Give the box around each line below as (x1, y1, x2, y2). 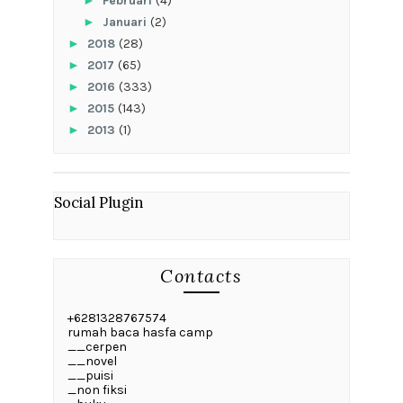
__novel (67, 354, 117, 370)
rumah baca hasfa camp (67, 325, 213, 341)
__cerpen (67, 339, 127, 355)
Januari (102, 14, 150, 31)
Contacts (160, 264, 243, 288)
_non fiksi (67, 382, 127, 399)
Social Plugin (53, 193, 143, 212)
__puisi (67, 368, 113, 384)
